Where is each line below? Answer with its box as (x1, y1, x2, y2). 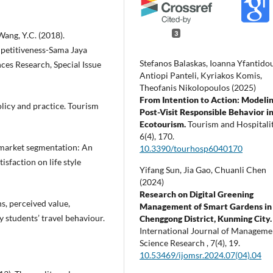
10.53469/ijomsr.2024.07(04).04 (140, 249, 262, 260)
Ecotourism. (140, 118, 188, 129)
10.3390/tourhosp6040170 (140, 143, 243, 154)
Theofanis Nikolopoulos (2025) (140, 82, 257, 93)
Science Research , (140, 237, 211, 248)
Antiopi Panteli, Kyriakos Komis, (140, 69, 263, 80)
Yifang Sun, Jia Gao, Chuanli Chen (140, 164, 267, 175)
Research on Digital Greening (140, 188, 254, 199)
